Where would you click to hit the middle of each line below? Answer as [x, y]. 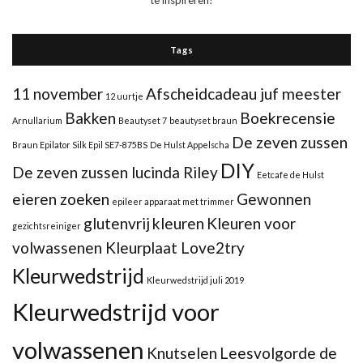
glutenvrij [117, 223]
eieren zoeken [61, 199]
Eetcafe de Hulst [290, 175]
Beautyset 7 [143, 120]
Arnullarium [37, 120]
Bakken [90, 118]
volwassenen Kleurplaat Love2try [128, 248]
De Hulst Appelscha [190, 145]
